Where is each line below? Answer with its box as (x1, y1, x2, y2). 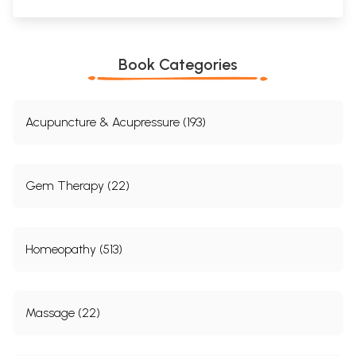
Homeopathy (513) (25, 241, 122, 257)
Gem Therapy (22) (25, 177, 130, 193)
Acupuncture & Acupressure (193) (25, 114, 206, 130)
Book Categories (118, 54, 238, 74)
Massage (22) (25, 304, 100, 320)
